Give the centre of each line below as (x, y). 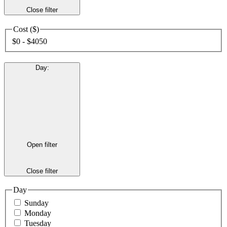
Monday (38, 213)
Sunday (36, 203)
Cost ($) (26, 29)
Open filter (42, 145)
